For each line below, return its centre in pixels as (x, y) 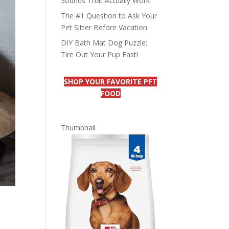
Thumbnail (78, 128)
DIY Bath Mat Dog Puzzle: (104, 43)
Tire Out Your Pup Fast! (100, 54)
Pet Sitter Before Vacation (104, 27)
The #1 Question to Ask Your (109, 16)
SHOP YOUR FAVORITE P (106, 82)
